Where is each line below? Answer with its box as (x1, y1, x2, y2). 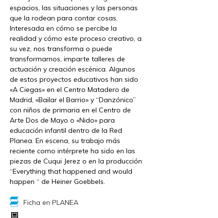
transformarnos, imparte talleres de (10, 54, 125, 63)
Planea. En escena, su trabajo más (10, 136, 120, 145)
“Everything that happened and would (10, 166, 132, 176)
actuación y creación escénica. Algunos (10, 64, 135, 73)
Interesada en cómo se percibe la (10, 23, 117, 33)
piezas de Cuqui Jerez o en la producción (10, 156, 142, 165)
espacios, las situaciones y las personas (10, 3, 138, 12)
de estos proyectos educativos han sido (10, 74, 138, 84)
